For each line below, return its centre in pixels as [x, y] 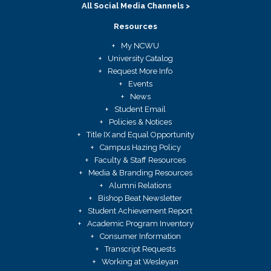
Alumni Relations [140, 185]
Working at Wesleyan [140, 261]
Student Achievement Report [140, 211]
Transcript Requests [140, 249]
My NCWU [140, 45]
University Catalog [140, 58]
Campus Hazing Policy [140, 147]
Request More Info [140, 71]
